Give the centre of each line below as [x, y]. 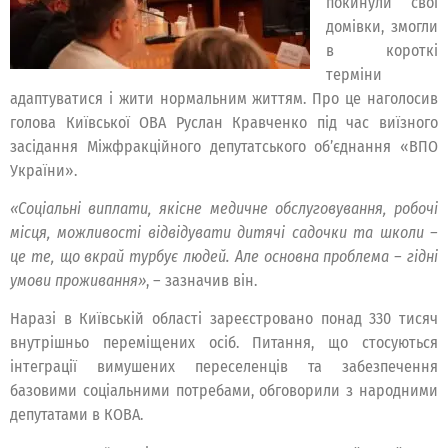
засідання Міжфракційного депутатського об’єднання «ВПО [224, 146]
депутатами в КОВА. [76, 415]
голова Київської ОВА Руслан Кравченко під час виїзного [224, 122]
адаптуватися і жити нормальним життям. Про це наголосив [224, 98]
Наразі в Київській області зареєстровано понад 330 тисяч [224, 319]
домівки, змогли [382, 26]
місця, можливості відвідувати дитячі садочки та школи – [224, 232]
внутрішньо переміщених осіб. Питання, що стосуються [224, 343]
